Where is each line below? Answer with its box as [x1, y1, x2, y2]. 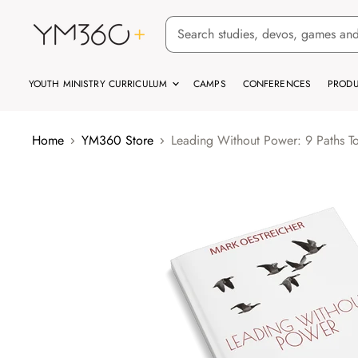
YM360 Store [82, 131, 153, 149]
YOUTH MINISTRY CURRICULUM [29, 77, 171, 91]
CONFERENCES [242, 77, 312, 91]
